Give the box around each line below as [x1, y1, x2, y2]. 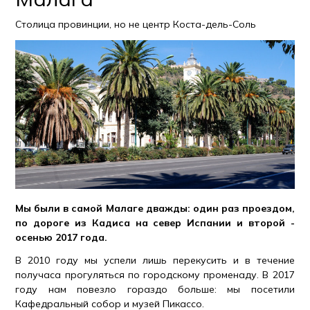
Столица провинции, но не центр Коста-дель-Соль [15, 18, 257, 30]
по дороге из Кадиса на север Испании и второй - [15, 216, 295, 229]
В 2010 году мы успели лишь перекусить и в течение [15, 253, 295, 266]
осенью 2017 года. [15, 230, 108, 244]
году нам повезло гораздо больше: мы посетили [15, 282, 295, 295]
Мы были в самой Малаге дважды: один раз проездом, [15, 201, 295, 215]
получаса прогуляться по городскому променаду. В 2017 [15, 268, 295, 281]
